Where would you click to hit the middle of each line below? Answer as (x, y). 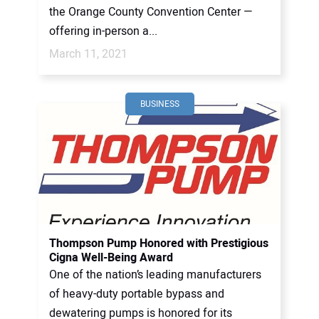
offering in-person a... (103, 31)
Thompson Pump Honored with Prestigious (159, 244)
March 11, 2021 (88, 54)
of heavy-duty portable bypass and (137, 294)
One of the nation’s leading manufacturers (155, 275)
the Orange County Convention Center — (151, 12)
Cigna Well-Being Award (111, 258)
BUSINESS (159, 104)
